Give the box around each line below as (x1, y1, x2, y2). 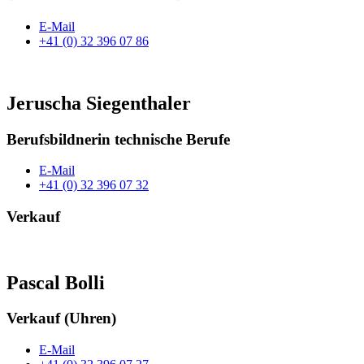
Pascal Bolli (6, 271, 105, 293)
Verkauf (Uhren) (6, 310, 116, 327)
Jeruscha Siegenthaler (6, 92, 191, 114)
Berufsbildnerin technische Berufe (6, 130, 230, 148)
